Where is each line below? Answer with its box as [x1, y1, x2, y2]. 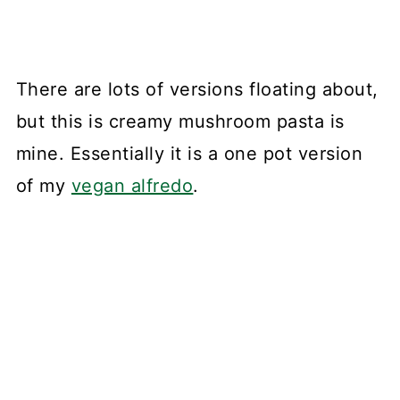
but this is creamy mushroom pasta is [15, 111, 345, 132]
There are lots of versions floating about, [15, 79, 379, 100]
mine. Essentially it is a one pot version [15, 143, 363, 164]
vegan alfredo [71, 175, 194, 196]
